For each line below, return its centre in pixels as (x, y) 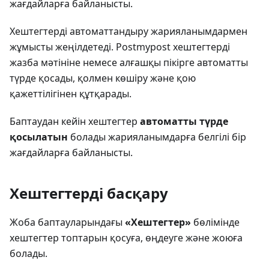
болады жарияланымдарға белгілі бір (157, 137)
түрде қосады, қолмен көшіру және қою (103, 78)
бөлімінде (215, 222)
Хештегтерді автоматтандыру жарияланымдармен (128, 31)
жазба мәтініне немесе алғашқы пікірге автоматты (129, 62)
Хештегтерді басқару (89, 193)
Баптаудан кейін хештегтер (75, 121)
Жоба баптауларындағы (67, 222)
